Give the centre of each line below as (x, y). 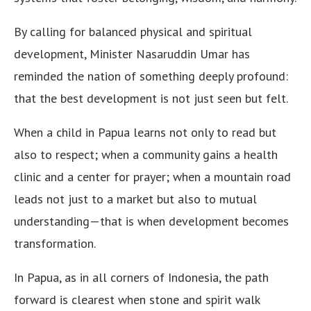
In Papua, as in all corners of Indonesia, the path (141, 277)
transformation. (55, 243)
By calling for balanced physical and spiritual (133, 32)
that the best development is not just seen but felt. (151, 98)
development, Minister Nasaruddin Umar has (132, 54)
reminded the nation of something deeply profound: (151, 76)
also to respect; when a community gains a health (146, 154)
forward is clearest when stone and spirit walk (137, 300)
